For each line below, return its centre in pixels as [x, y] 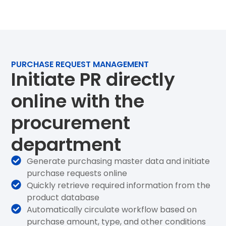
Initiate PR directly [93, 79]
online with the [78, 101]
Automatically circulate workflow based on [112, 209]
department [66, 144]
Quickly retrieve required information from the [119, 185]
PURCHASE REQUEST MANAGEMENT [80, 64]
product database [63, 197]
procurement [71, 123]
